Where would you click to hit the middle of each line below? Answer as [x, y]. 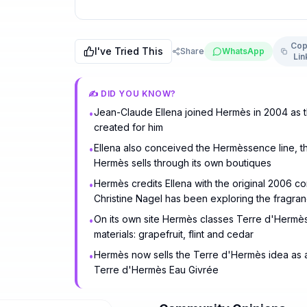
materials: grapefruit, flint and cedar [173, 234]
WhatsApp [243, 51]
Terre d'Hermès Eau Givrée [156, 270]
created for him [128, 127]
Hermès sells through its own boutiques [182, 163]
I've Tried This [128, 51]
